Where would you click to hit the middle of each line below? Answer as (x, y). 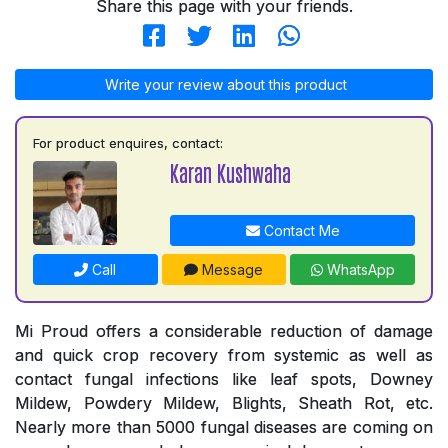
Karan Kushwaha (231, 173)
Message (231, 270)
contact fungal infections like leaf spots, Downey (224, 379)
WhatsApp (358, 270)
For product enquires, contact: (128, 143)
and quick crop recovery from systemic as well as (224, 355)
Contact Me (299, 231)
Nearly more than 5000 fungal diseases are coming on (224, 427)
